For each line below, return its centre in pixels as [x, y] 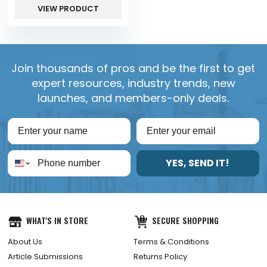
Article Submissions [46, 256]
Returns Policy [160, 256]
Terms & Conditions [171, 241]
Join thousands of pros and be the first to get [133, 68]
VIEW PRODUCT [69, 8]
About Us [25, 241]
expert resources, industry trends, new [133, 83]
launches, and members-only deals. [133, 98]
